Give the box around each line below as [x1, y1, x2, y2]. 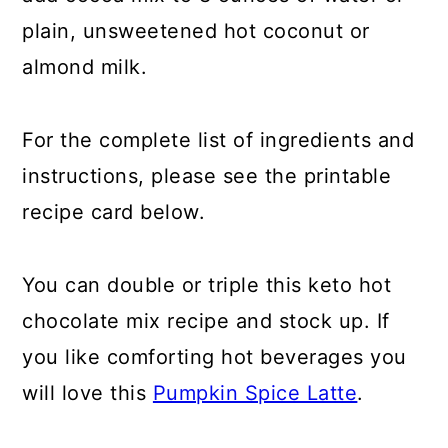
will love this [22, 381, 153, 406]
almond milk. [22, 55, 148, 80]
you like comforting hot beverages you [22, 345, 407, 370]
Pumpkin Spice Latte [152, 381, 358, 406]
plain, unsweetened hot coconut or [22, 19, 370, 44]
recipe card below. [22, 200, 206, 225]
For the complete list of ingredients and [22, 128, 415, 153]
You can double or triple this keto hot [22, 273, 392, 298]
